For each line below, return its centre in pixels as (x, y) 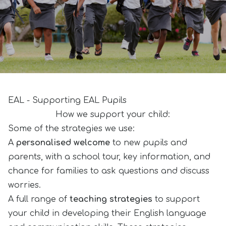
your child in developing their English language (107, 213)
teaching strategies (111, 199)
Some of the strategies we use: (71, 129)
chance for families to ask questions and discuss (109, 171)
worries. (24, 185)
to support (176, 199)
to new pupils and (149, 143)
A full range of (39, 199)
